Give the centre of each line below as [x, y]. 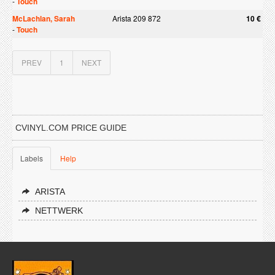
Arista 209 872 [137, 18]
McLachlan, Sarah [44, 18]
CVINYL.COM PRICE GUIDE [71, 128]
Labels [32, 158]
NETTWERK [59, 211]
